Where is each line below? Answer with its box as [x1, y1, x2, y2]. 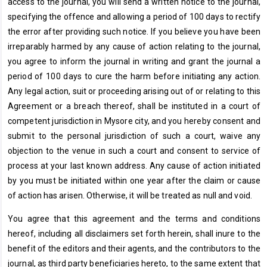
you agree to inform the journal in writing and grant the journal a [8, 56, 260, 66]
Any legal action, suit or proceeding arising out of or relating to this [8, 86, 260, 96]
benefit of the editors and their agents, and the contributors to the [8, 243, 260, 253]
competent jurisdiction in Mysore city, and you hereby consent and [8, 116, 260, 126]
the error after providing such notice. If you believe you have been [8, 26, 260, 36]
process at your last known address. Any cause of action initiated [8, 160, 260, 170]
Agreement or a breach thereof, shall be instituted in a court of [8, 101, 260, 111]
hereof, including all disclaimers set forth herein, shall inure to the [8, 228, 260, 238]
